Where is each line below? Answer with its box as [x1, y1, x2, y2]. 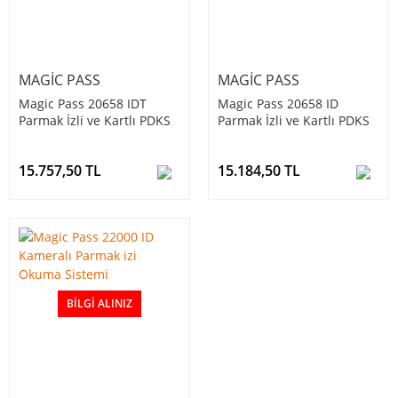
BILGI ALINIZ [67, 296, 132, 312]
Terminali [218, 129, 275, 147]
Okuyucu [19, 129, 71, 147]
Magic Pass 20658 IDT [19, 95, 147, 113]
